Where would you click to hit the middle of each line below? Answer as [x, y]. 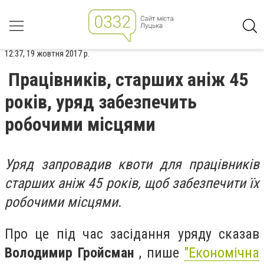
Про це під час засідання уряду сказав [132, 234]
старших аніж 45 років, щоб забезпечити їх [132, 183]
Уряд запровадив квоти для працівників [132, 164]
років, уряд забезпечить [101, 102]
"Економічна [222, 253]
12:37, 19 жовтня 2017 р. [47, 54]
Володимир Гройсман [70, 253]
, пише [159, 253]
